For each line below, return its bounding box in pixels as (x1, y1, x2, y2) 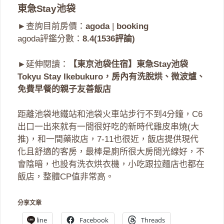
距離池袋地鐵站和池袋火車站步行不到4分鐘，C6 (17, 109, 202, 119)
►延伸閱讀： (17, 59, 68, 69)
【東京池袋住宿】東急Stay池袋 (68, 59, 188, 69)
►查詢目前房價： (17, 21, 85, 31)
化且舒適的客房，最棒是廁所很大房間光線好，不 (17, 147, 204, 157)
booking (116, 21, 148, 31)
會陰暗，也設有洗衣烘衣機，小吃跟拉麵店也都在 (17, 159, 204, 169)
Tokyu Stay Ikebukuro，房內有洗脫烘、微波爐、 (17, 71, 205, 81)
